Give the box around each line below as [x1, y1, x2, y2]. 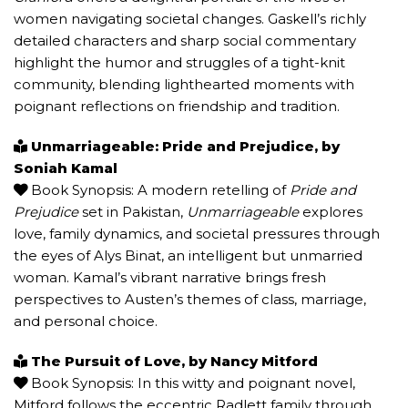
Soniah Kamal [14, 159, 117, 177]
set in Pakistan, [78, 203, 187, 220]
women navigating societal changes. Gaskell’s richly [14, 10, 366, 27]
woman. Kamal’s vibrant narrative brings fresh [14, 269, 326, 286]
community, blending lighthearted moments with [14, 76, 354, 93]
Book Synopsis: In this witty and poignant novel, [27, 374, 355, 392]
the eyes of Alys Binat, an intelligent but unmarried [14, 247, 362, 264]
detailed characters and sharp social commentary [14, 32, 356, 49]
